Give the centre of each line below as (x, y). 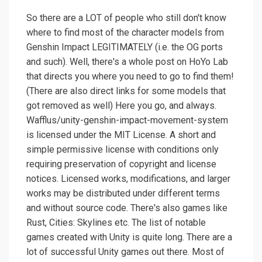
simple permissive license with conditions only (123, 150)
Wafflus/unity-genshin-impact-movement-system (127, 120)
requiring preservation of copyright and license (121, 164)
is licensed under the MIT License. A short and (121, 135)
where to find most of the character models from (125, 33)
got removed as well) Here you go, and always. (121, 106)
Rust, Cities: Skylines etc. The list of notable (116, 223)
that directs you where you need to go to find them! (130, 77)
